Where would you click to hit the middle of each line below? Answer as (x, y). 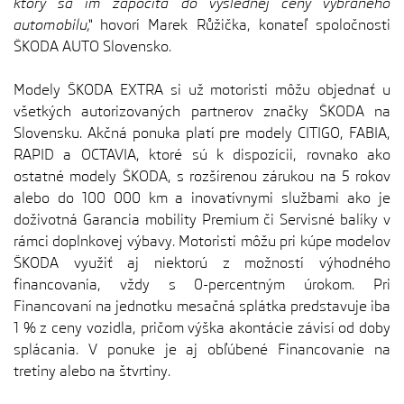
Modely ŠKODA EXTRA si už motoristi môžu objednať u (202, 90)
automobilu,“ (53, 25)
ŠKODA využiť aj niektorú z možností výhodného (202, 263)
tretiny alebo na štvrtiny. (92, 371)
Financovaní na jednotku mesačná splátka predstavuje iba (202, 306)
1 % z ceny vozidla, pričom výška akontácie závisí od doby (202, 328)
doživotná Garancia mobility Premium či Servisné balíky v (202, 220)
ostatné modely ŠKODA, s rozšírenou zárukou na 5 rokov (202, 176)
